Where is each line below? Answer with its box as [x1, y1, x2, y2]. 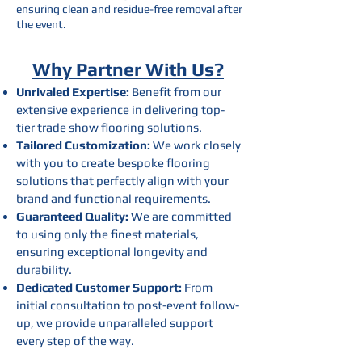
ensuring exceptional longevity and [16, 245, 208, 259]
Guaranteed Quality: [16, 209, 131, 223]
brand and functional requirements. [16, 192, 211, 205]
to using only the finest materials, [16, 227, 199, 241]
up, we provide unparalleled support [16, 316, 213, 330]
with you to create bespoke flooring [16, 156, 210, 170]
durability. [16, 263, 72, 276]
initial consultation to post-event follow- [16, 298, 239, 312]
